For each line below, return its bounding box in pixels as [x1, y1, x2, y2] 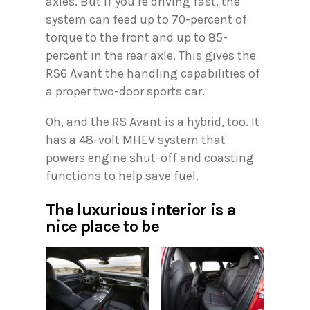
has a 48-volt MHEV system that [46, 132, 226, 148]
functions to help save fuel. [46, 168, 199, 184]
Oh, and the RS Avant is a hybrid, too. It [46, 114, 259, 130]
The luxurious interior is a [46, 200, 237, 220]
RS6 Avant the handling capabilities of [46, 66, 260, 82]
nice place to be [46, 217, 159, 237]
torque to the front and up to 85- [46, 30, 228, 46]
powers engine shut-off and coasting [46, 150, 254, 166]
